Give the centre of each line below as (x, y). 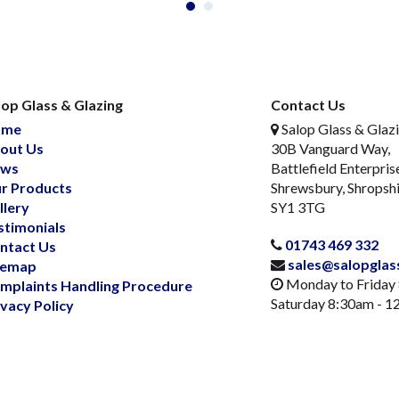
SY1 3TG (297, 207)
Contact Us (308, 104)
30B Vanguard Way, (330, 148)
